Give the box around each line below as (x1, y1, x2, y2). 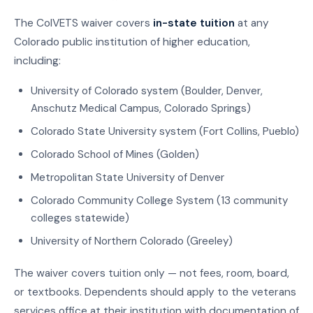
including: (14, 53, 61, 68)
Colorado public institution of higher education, (14, 34, 250, 49)
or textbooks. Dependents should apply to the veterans (14, 285, 296, 300)
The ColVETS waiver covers (14, 15, 153, 30)
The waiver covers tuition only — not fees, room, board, (14, 266, 289, 281)
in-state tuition (153, 15, 235, 30)
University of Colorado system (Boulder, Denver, (31, 84, 263, 99)
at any (235, 15, 269, 30)
